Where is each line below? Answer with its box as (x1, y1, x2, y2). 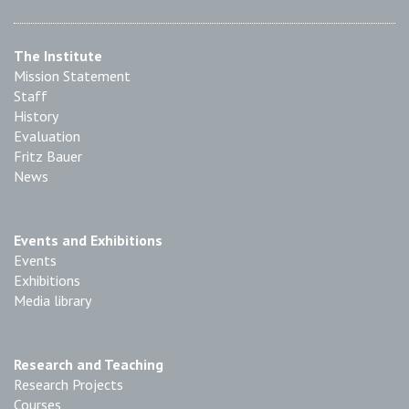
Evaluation (14, 127, 80, 145)
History (14, 107, 58, 125)
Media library (14, 291, 91, 309)
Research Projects (14, 375, 123, 393)
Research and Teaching (14, 355, 163, 373)
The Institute (14, 47, 102, 65)
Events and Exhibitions (14, 231, 163, 249)
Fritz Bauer (14, 147, 82, 165)
